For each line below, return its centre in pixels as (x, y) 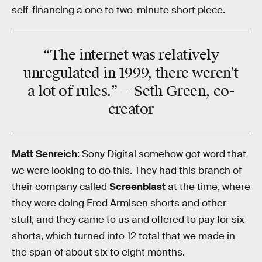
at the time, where (208, 187)
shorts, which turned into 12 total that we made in (123, 236)
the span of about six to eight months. (98, 252)
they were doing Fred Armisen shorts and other (119, 203)
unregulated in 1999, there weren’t (131, 73)
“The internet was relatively (131, 55)
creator (131, 109)
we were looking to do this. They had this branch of (127, 170)
